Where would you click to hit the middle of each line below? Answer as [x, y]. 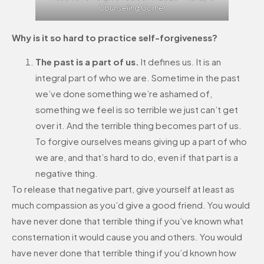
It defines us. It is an [180, 61]
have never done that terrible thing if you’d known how [124, 252]
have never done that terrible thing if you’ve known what [128, 220]
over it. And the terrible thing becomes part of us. [138, 125]
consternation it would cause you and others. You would [127, 236]
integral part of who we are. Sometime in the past [138, 77]
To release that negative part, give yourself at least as [123, 189]
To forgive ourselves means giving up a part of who [141, 141]
